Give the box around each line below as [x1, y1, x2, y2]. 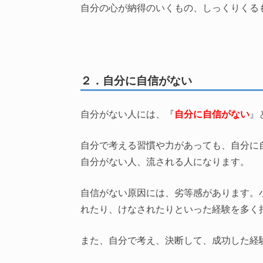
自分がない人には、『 [80, 107, 174, 120]
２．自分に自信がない [80, 72, 192, 88]
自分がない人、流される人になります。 [80, 154, 249, 168]
